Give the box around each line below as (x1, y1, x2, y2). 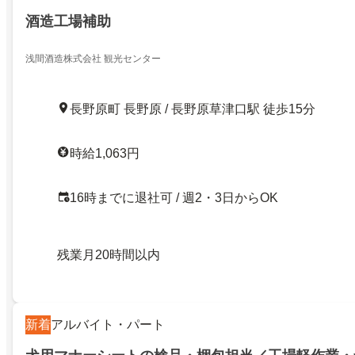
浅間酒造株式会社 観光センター (25, 53, 161, 64)
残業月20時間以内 (57, 248, 160, 261)
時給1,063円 (70, 147, 139, 160)
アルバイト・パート (51, 318, 165, 331)
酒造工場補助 (25, 13, 111, 30)
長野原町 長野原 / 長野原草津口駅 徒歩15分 (70, 102, 315, 116)
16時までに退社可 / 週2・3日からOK (70, 191, 278, 204)
